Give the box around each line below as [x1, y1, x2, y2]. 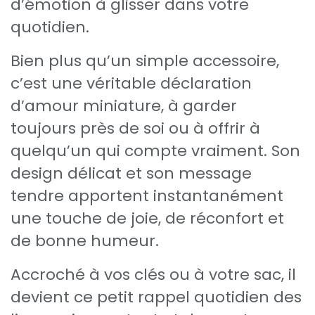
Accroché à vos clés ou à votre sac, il [11, 264, 296, 286]
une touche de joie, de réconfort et [11, 207, 284, 230]
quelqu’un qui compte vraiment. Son [11, 140, 300, 162]
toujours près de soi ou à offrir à [11, 117, 260, 140]
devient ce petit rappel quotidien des [11, 286, 302, 309]
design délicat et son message [11, 162, 252, 185]
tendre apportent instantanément [11, 185, 283, 207]
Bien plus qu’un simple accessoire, [11, 50, 279, 72]
